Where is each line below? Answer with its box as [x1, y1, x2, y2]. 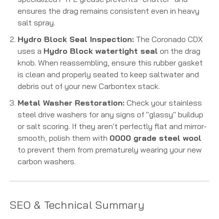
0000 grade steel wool [109, 133, 202, 143]
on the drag [158, 46, 201, 56]
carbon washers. [18, 156, 76, 167]
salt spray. [18, 18, 56, 28]
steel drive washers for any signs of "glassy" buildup [18, 109, 204, 120]
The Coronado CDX [134, 34, 203, 44]
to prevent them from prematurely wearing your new [18, 145, 202, 155]
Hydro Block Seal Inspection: [18, 34, 134, 44]
